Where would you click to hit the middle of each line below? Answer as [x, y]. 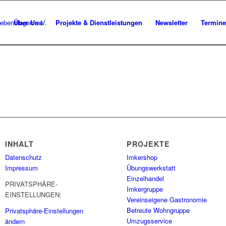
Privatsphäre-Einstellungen [44, 211]
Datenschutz [24, 157]
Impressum [22, 168]
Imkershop [142, 157]
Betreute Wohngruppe [158, 210]
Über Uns [28, 22]
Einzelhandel [146, 179]
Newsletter [172, 22]
